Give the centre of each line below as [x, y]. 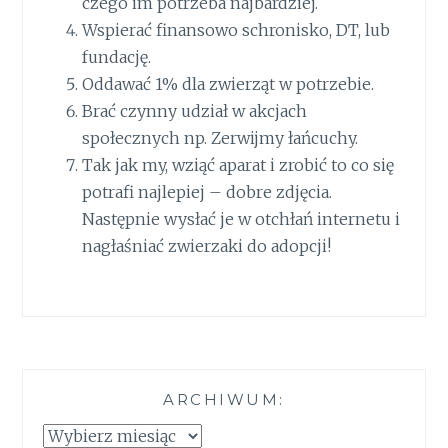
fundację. [116, 57]
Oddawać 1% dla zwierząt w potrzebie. [227, 84]
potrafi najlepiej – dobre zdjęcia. [206, 192]
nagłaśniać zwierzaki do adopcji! [206, 246]
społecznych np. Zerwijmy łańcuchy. [219, 138]
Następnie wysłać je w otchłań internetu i [240, 219]
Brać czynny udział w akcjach [194, 111]
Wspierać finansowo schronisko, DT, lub [235, 30]
